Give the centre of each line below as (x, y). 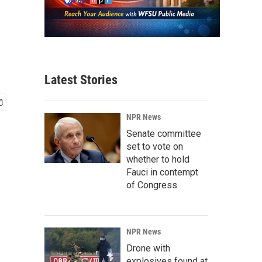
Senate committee (164, 134)
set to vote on (155, 147)
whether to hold (158, 160)
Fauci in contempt (162, 173)
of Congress (152, 185)
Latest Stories (81, 80)
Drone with (148, 249)
